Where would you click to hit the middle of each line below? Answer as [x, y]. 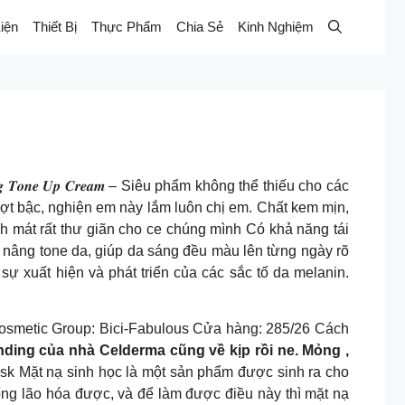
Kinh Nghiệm [276, 27]
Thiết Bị [55, 27]
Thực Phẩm [127, 27]
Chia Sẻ [200, 27]
